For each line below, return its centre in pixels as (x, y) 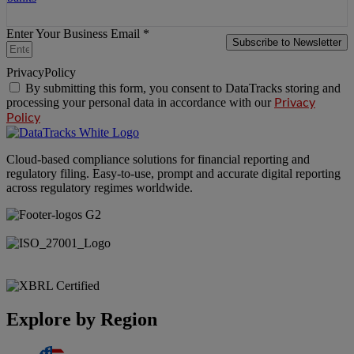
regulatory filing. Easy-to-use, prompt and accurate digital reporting (173, 174)
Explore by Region (82, 319)
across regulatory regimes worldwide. (100, 188)
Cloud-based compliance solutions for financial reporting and (158, 160)
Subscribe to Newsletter (287, 43)
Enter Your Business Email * (78, 34)
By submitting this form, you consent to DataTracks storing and (183, 88)
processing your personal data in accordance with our (140, 103)
